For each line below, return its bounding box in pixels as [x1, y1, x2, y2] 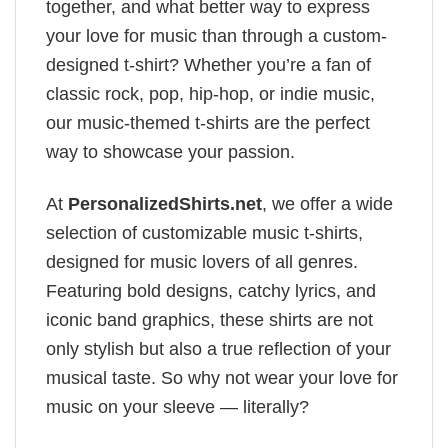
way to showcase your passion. [46, 142, 295, 163]
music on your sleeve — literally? [46, 397, 309, 418]
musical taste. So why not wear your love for [46, 368, 398, 389]
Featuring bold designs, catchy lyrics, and [46, 281, 376, 302]
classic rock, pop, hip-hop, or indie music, [46, 84, 375, 105]
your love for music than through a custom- [46, 26, 387, 47]
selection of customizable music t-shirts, [46, 223, 363, 244]
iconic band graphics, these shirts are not [46, 310, 373, 331]
